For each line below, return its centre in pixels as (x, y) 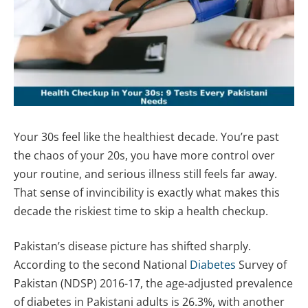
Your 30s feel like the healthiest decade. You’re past (146, 136)
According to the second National (102, 265)
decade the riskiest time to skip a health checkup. (141, 211)
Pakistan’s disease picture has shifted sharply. (132, 246)
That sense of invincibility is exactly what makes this (147, 192)
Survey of (261, 265)
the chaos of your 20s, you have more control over (144, 155)
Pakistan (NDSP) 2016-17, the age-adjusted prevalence (153, 284)
